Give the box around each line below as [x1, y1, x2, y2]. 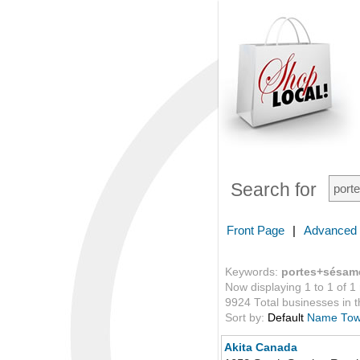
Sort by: [225, 312, 268, 324]
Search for [231, 180, 317, 200]
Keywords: [225, 266, 281, 278]
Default [268, 312, 304, 324]
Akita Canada [224, 341, 297, 354]
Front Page [227, 223, 284, 237]
